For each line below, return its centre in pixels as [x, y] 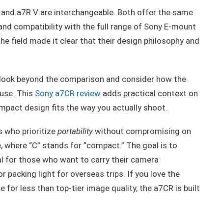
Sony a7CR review [68, 93]
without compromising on [142, 131]
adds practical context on [149, 93]
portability [75, 131]
